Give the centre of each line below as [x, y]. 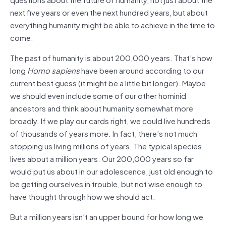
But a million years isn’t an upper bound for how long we [107, 216]
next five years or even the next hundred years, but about [109, 12]
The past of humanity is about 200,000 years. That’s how [111, 57]
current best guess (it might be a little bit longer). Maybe [108, 82]
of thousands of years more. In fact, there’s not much [104, 133]
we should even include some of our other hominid [98, 95]
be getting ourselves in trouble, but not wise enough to [106, 183]
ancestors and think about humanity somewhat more [102, 108]
